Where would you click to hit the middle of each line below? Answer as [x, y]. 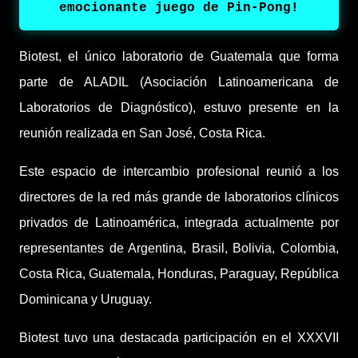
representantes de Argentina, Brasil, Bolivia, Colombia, [179, 248]
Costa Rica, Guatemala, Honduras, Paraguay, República [179, 273]
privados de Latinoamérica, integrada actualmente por [179, 222]
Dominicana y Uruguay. [86, 299]
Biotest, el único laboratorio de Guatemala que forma [179, 56]
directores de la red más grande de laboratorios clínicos [179, 197]
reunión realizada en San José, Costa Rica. [142, 133]
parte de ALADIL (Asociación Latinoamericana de [179, 82]
